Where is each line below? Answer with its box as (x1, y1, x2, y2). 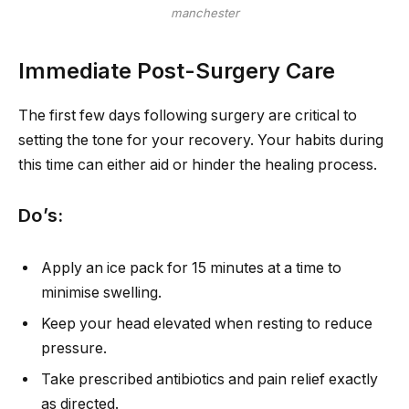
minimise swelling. (41, 284, 162, 301)
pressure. (41, 340, 107, 357)
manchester (170, 5, 239, 21)
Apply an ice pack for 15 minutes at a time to (41, 259, 341, 277)
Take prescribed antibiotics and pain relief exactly (41, 371, 378, 388)
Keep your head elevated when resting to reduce (41, 315, 372, 332)
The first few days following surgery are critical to (18, 106, 357, 124)
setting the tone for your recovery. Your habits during (18, 131, 383, 149)
